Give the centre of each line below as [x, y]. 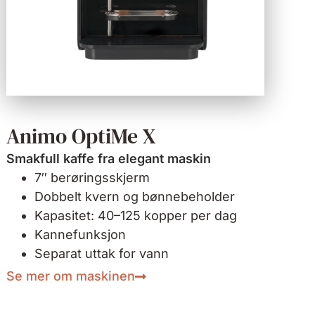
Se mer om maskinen [71, 276]
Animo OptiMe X [82, 136]
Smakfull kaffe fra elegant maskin [109, 159]
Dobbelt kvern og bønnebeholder [135, 197]
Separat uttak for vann [102, 254]
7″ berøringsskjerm [92, 178]
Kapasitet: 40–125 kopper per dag [136, 216]
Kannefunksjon [81, 235]
